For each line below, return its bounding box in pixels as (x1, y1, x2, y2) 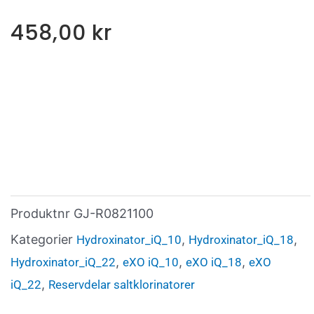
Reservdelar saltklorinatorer (48, 277, 195, 292)
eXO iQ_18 (186, 254, 242, 269)
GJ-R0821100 (74, 205, 153, 221)
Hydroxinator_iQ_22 (11, 254, 116, 269)
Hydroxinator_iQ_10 (76, 232, 182, 247)
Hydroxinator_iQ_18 (189, 232, 294, 247)
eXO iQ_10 (123, 254, 179, 269)
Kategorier (11, 231, 73, 247)
